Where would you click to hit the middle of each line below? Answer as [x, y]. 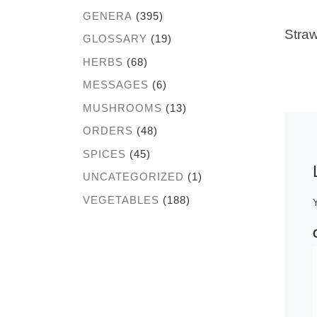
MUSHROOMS [122, 108]
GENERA [108, 16]
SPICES [104, 154]
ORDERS [108, 131]
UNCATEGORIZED [133, 177]
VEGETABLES [121, 200]
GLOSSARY [115, 39]
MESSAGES [116, 85]
